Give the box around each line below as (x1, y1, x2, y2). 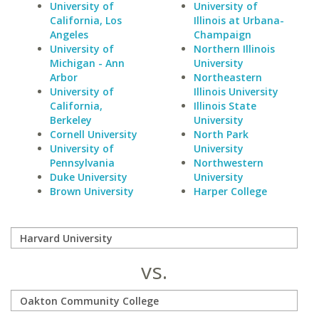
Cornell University (50, 127, 137, 141)
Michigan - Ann (50, 56, 125, 70)
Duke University (50, 170, 127, 184)
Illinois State (193, 99, 256, 113)
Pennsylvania (50, 156, 115, 169)
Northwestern (193, 156, 263, 169)
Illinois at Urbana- (193, 14, 284, 27)
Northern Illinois (193, 42, 275, 56)
